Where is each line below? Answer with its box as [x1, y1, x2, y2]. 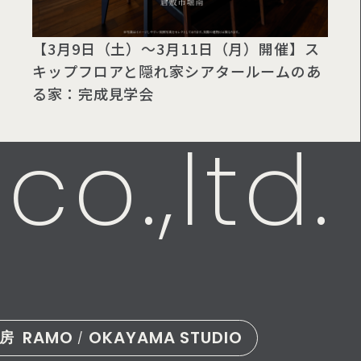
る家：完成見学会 [32, 82, 155, 104]
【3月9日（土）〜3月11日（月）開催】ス [32, 37, 320, 59]
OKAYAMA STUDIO [84, 326, 243, 350]
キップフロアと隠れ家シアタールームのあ [32, 60, 322, 81]
